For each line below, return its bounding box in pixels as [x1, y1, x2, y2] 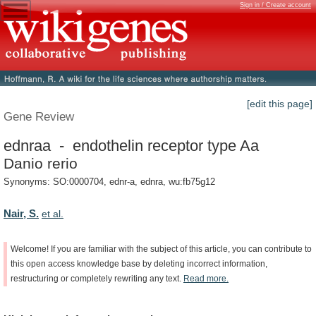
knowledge [77, 259, 119, 268]
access [48, 259, 75, 268]
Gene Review [4, 109, 74, 124]
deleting [154, 259, 185, 268]
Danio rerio [4, 154, 78, 171]
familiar [88, 244, 116, 253]
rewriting [114, 274, 147, 283]
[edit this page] [247, 98, 312, 110]
